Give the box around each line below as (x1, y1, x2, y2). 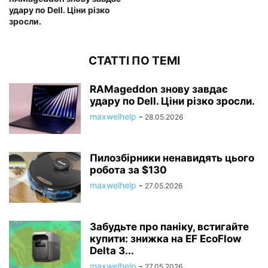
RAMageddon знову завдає (90, 83, 228, 95)
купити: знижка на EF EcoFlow (90, 233, 241, 245)
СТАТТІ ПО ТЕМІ (88, 54, 180, 68)
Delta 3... (90, 245, 134, 257)
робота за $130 (90, 164, 167, 176)
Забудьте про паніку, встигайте (90, 221, 249, 233)
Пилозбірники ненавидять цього (90, 152, 254, 164)
